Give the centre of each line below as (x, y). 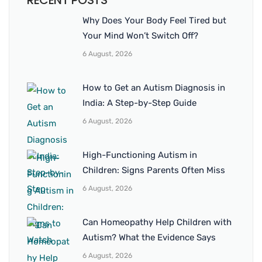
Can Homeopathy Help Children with (157, 223)
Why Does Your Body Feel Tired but (154, 21)
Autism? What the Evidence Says (149, 238)
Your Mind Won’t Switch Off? (140, 36)
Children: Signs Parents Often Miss (154, 170)
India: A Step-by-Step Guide (139, 103)
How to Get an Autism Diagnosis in (154, 88)
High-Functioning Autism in (140, 155)
